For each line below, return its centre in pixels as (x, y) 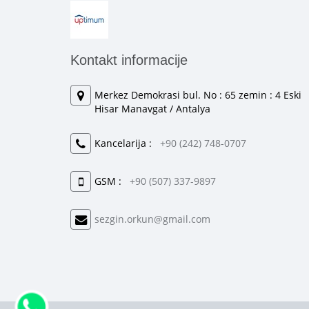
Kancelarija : (127, 143)
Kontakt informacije (129, 60)
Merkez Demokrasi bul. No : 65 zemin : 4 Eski (198, 95)
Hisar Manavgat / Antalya (152, 109)
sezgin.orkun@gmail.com (152, 219)
